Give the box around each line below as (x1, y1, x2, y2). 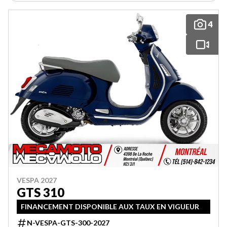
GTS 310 (17, 185, 64, 200)
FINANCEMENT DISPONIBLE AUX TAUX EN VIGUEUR (21, 202, 199, 211)
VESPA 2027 (17, 176, 57, 184)
